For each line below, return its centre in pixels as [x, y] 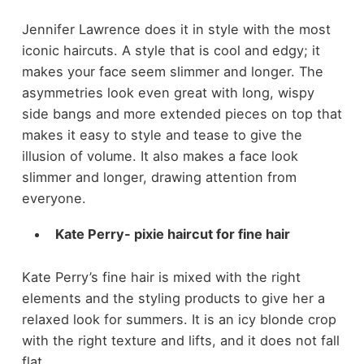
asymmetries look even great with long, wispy [168, 92]
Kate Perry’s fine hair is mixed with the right [161, 277]
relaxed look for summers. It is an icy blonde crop [179, 319]
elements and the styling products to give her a [173, 298]
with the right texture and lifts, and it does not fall [180, 340]
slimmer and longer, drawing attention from [159, 177]
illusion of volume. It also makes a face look [160, 156]
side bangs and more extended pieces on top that [182, 113]
